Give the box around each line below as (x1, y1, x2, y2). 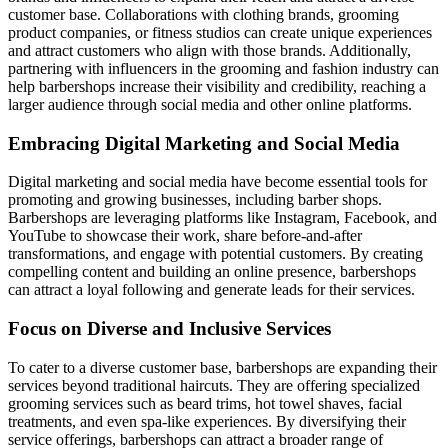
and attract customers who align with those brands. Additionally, (8, 41, 411, 59)
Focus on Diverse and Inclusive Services (8, 317, 331, 339)
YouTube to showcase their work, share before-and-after (8, 227, 362, 245)
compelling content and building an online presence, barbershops (8, 263, 416, 281)
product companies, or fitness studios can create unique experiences (8, 23, 432, 41)
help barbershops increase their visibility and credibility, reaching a (8, 77, 426, 95)
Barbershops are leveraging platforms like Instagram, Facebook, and (8, 209, 437, 227)
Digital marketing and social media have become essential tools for (8, 173, 427, 191)
